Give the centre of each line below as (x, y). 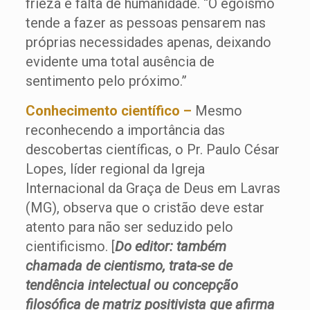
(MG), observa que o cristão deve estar (145, 208)
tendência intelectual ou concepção (131, 285)
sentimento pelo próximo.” (106, 81)
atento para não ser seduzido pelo (129, 227)
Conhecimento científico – (108, 111)
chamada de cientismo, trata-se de (129, 266)
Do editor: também (170, 246)
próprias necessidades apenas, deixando (148, 42)
